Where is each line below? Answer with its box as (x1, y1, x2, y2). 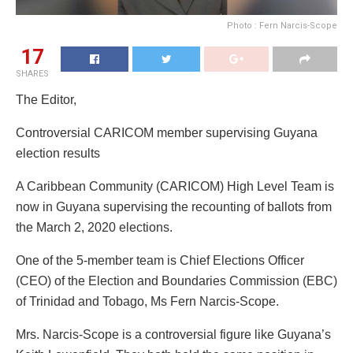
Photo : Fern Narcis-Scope (227, 20, 337, 32)
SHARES (16, 69, 49, 80)
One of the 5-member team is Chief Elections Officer (16, 254, 304, 268)
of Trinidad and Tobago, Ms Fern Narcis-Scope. (16, 295, 282, 309)
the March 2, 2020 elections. (16, 221, 176, 235)
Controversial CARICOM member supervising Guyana (16, 126, 318, 140)
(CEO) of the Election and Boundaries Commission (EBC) (16, 274, 337, 288)
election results (16, 147, 103, 161)
